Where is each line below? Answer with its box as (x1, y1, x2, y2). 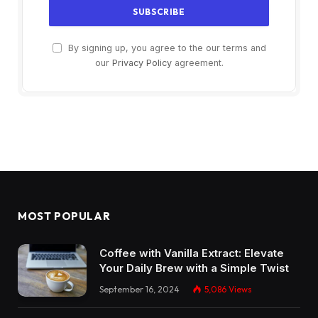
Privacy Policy (111, 57, 172, 68)
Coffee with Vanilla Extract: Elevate (99, 246, 284, 260)
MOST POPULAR (18, 209, 111, 223)
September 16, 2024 (99, 283, 180, 295)
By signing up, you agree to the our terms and (65, 42, 266, 53)
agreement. (171, 57, 224, 68)
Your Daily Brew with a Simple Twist (99, 261, 289, 275)
